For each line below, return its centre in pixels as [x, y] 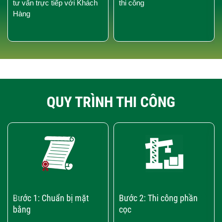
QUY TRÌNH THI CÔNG [111, 102]
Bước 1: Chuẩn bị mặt [51, 198]
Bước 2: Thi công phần [158, 198]
